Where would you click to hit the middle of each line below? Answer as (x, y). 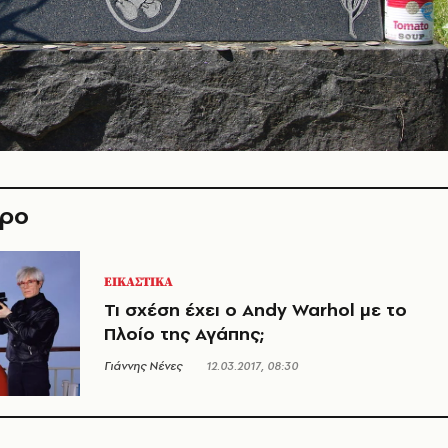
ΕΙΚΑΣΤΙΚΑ (138, 281)
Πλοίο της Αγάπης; (184, 333)
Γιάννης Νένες (143, 365)
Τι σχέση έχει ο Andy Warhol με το (255, 309)
